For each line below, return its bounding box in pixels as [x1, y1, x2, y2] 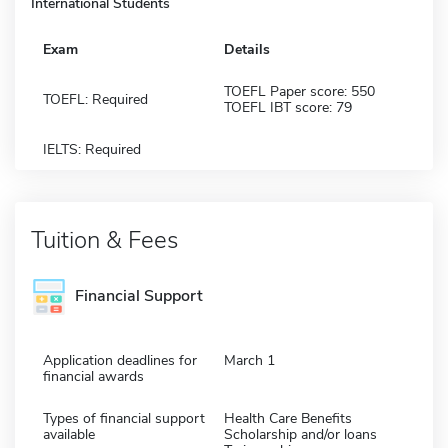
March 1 [224, 350, 275, 370]
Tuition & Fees [31, 223, 178, 256]
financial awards [43, 366, 144, 386]
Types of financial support [43, 408, 205, 428]
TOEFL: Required [43, 89, 148, 109]
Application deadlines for [43, 350, 197, 370]
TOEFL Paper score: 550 [224, 81, 375, 101]
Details [224, 39, 270, 59]
